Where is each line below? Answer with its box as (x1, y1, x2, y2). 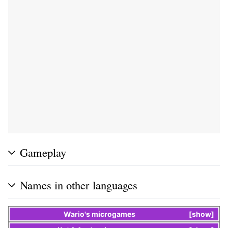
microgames (92, 209, 136, 218)
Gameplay (20, 144, 66, 160)
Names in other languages (20, 177, 137, 192)
